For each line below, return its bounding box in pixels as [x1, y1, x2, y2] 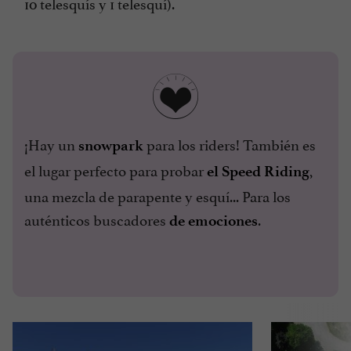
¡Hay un [24, 132, 78, 155]
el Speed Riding [207, 162, 309, 181]
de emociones [169, 212, 258, 230]
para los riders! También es [143, 132, 316, 155]
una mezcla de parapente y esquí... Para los [24, 184, 291, 207]
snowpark [78, 136, 143, 155]
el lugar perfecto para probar [24, 158, 207, 181]
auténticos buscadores [24, 208, 169, 230]
